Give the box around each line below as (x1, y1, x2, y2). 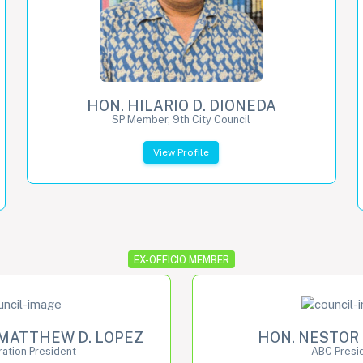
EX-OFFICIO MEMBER (134, 253, 229, 266)
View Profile (153, 146, 210, 158)
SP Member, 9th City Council (112, 113, 251, 126)
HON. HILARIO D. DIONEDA (86, 96, 276, 114)
